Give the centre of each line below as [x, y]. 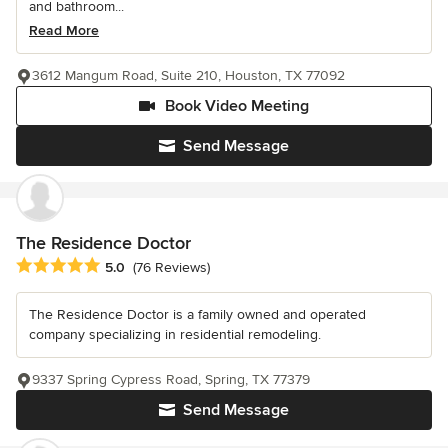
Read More [64, 31]
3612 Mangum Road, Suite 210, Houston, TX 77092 [188, 76]
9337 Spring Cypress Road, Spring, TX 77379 [171, 380]
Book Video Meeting [237, 106]
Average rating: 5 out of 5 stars [122, 266]
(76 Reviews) [171, 268]
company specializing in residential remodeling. [175, 335]
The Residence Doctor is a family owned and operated [197, 315]
